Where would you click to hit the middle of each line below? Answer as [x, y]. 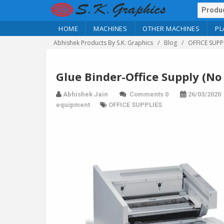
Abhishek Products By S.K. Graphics [103, 43]
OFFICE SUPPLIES [135, 105]
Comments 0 [149, 94]
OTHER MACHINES [171, 28]
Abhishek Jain [85, 94]
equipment [73, 105]
